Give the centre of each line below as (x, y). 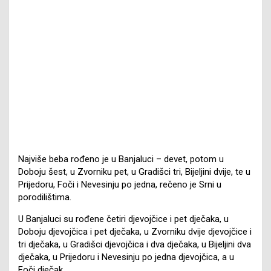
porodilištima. (45, 197)
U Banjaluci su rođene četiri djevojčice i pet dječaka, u (123, 219)
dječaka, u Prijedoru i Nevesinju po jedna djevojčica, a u (126, 257)
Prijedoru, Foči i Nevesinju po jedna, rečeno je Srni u (120, 184)
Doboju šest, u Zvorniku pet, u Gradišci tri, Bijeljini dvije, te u (134, 171)
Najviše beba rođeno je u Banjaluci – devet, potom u (121, 159)
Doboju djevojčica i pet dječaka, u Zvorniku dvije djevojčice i (135, 231)
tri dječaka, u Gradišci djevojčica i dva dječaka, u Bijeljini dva (135, 244)
